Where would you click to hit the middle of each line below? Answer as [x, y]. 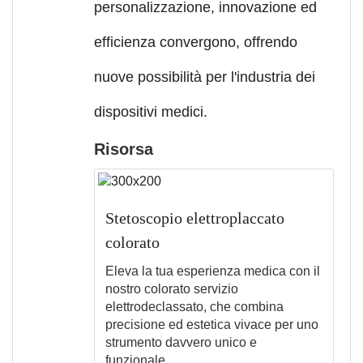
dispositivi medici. [151, 111]
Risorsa [124, 149]
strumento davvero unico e [181, 342]
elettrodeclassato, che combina [194, 306]
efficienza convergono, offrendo [196, 42]
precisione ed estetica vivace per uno [212, 324]
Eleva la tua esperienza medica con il [213, 271]
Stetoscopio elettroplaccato [195, 218]
